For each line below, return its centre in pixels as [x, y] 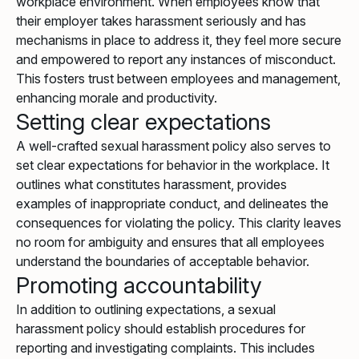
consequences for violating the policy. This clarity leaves [179, 223]
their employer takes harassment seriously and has [161, 21]
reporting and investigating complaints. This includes [165, 348]
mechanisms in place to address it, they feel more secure [179, 40]
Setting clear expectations [143, 122]
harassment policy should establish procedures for [161, 329]
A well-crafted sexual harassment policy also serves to [173, 146]
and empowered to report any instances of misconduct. [176, 60]
